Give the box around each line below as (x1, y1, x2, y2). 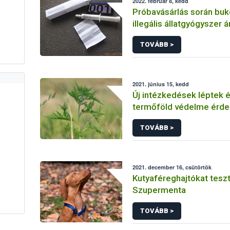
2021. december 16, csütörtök (132, 163, 212, 171)
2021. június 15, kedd (132, 80, 189, 88)
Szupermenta (132, 185, 186, 195)
